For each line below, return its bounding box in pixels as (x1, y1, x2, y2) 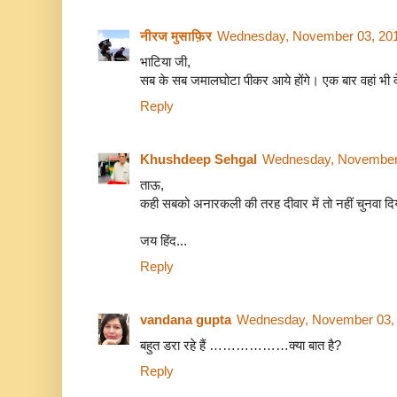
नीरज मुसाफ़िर (140, 28, 212, 44)
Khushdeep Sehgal (140, 152, 257, 167)
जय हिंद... (140, 233, 187, 249)
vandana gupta (140, 312, 231, 328)
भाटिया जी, (140, 54, 191, 70)
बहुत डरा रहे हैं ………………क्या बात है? (140, 338, 341, 354)
